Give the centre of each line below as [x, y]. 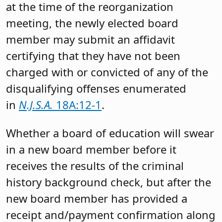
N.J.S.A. [36, 104]
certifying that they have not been [93, 55]
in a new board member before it [91, 149]
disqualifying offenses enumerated [96, 88]
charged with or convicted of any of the [107, 72]
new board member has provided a [97, 198]
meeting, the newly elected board [92, 23]
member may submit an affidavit [90, 39]
